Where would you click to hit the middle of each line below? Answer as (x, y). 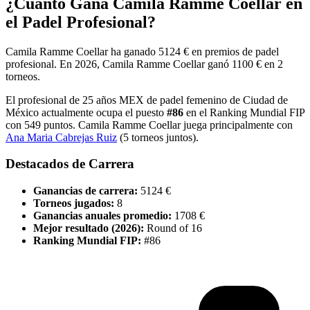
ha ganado (133, 51)
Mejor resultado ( (74, 228)
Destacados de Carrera (70, 164)
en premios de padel (234, 51)
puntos (57, 125)
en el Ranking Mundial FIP (244, 112)
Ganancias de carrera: (85, 191)
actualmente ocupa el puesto (103, 112)
